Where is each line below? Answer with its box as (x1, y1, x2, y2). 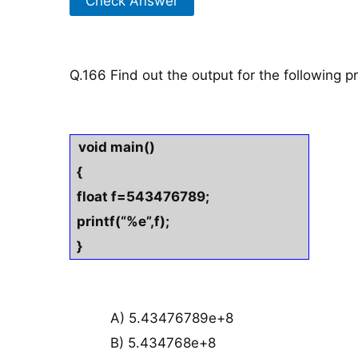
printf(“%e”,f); (70, 213, 169, 229)
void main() (78, 138, 155, 155)
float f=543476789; (70, 188, 209, 205)
